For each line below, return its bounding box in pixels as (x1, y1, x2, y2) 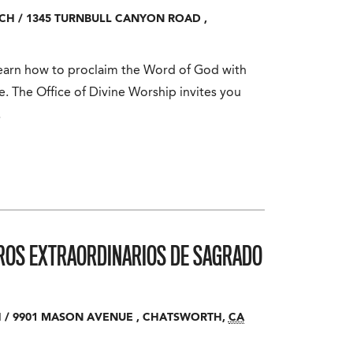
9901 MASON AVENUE (12, 312, 133, 323)
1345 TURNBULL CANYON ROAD (25, 13, 201, 24)
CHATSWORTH (142, 312, 222, 323)
